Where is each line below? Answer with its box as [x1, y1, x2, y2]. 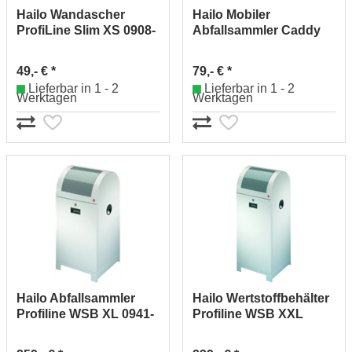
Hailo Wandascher [16, 7, 125, 21]
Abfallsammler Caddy [192, 23, 321, 37]
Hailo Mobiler [192, 7, 270, 21]
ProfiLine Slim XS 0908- [16, 23, 156, 37]
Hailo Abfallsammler [16, 291, 135, 306]
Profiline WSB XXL [192, 307, 303, 321]
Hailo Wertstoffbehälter [192, 291, 329, 306]
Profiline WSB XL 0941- [16, 307, 154, 321]
